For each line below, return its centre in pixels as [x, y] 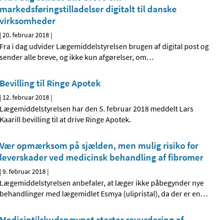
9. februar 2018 [24, 172]
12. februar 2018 [26, 97]
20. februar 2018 [26, 35]
